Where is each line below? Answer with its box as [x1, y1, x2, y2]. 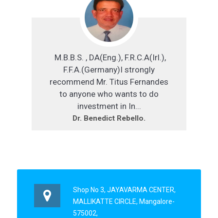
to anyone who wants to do [59, 89, 159, 99]
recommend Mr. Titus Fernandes [50, 77, 168, 87]
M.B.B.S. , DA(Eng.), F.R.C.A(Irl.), [52, 53, 166, 63]
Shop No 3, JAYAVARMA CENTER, [73, 186, 176, 194]
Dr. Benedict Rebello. [73, 114, 145, 123]
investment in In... [77, 101, 141, 111]
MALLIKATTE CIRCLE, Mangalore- [73, 198, 175, 206]
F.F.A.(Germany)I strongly [63, 65, 155, 75]
